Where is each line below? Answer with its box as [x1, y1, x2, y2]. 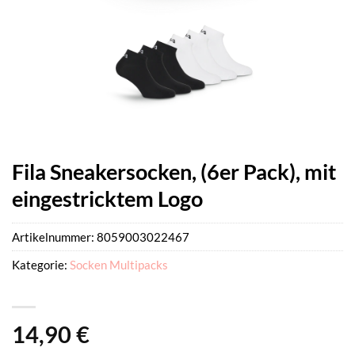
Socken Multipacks [70, 258, 168, 273]
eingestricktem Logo [12, 185, 203, 212]
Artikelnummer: [12, 230, 97, 245]
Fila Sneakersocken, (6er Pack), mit [12, 158, 336, 185]
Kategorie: [12, 258, 70, 273]
